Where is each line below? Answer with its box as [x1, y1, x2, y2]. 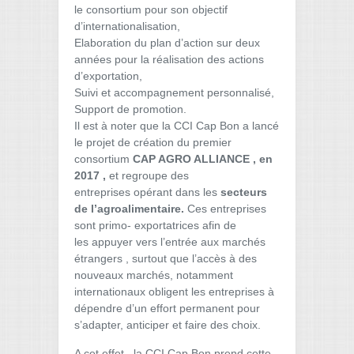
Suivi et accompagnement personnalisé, [74, 86, 274, 99]
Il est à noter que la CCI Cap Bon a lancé [74, 119, 279, 132]
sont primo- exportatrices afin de [74, 219, 236, 232]
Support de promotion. [74, 103, 186, 115]
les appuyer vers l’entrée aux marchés [74, 235, 265, 248]
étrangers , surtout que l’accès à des [74, 252, 257, 265]
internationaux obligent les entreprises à [74, 285, 274, 298]
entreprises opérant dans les [74, 186, 217, 198]
